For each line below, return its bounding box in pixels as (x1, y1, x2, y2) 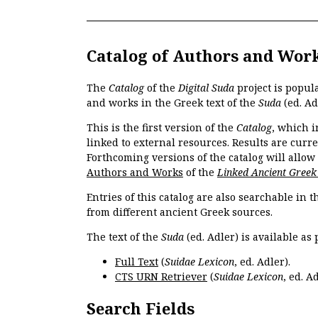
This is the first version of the (87, 121, 236, 134)
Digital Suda (178, 81, 234, 94)
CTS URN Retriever (115, 270, 207, 283)
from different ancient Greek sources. (87, 205, 273, 219)
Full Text (115, 255, 158, 268)
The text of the (87, 230, 161, 243)
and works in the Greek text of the (87, 96, 258, 109)
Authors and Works (87, 165, 183, 179)
